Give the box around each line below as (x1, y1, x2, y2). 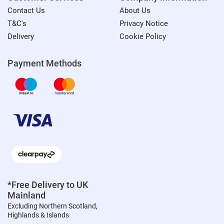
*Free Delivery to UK (7, 179, 88, 190)
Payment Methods (7, 58, 81, 68)
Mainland (7, 190, 45, 200)
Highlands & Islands (7, 211, 69, 219)
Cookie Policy (119, 31, 166, 41)
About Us (119, 5, 150, 15)
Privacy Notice (119, 18, 168, 28)
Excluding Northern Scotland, (7, 202, 97, 210)
